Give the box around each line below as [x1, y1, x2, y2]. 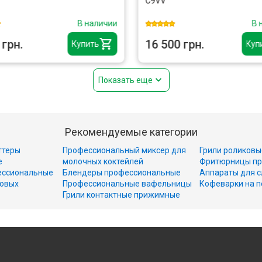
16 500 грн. [145, 37, 204, 51]
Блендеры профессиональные [63, 168, 181, 177]
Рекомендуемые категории [64, 126, 198, 138]
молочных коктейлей [63, 157, 143, 166]
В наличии [77, 19, 117, 28]
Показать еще [98, 75, 153, 85]
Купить [71, 39, 99, 49]
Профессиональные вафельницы [63, 179, 192, 188]
